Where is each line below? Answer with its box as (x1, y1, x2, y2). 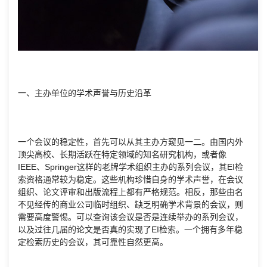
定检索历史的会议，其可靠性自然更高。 (18, 237, 168, 247)
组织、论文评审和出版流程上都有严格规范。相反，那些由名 (18, 187, 243, 197)
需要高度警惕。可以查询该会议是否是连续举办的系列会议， (18, 212, 243, 222)
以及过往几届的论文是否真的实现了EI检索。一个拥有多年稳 (18, 225, 243, 235)
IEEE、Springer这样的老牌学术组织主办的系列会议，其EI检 (18, 162, 243, 172)
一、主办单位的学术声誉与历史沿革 (18, 88, 151, 98)
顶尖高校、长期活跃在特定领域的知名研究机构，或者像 (18, 150, 226, 160)
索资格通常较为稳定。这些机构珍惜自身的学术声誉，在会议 (18, 175, 243, 185)
